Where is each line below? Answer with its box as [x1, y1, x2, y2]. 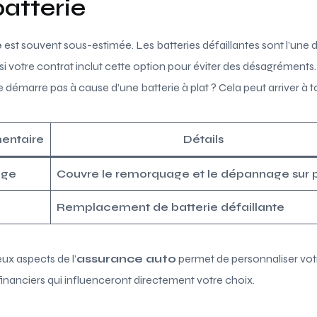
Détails [183, 132, 224, 146]
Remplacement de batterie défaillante [57, 200, 284, 214]
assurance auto [76, 251, 176, 265]
